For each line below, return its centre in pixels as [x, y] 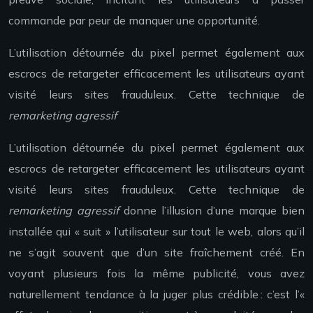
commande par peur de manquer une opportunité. [134, 21]
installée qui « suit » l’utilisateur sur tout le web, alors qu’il [156, 232]
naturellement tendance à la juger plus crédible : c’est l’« [156, 294]
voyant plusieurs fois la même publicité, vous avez [156, 274]
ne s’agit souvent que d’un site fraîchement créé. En [156, 253]
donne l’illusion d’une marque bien [212, 211]
